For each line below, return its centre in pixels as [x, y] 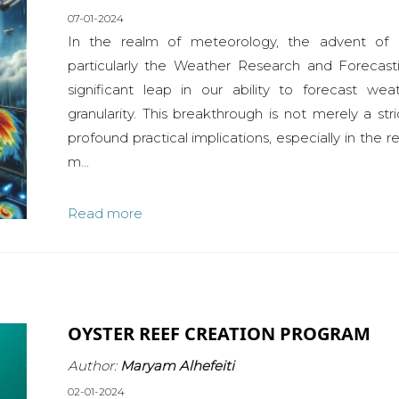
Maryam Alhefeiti [177, 365]
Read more [105, 213]
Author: [94, 365]
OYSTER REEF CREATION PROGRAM [219, 334]
